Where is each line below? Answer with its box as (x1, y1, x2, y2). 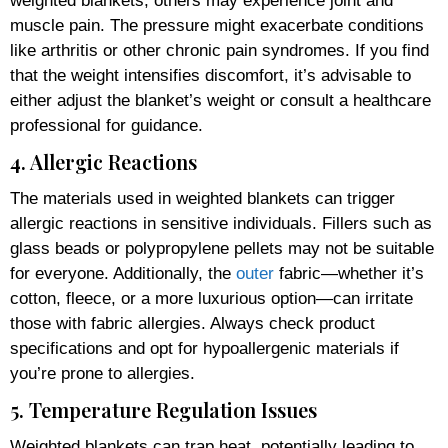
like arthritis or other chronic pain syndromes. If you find (10, 40, 429, 60)
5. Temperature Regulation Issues (10, 395, 317, 423)
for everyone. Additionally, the (10, 263, 236, 283)
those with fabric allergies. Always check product (10, 313, 375, 333)
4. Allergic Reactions (10, 147, 197, 175)
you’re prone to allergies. (10, 363, 195, 383)
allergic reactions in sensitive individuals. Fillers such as (10, 213, 432, 233)
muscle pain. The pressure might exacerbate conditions (10, 15, 424, 35)
